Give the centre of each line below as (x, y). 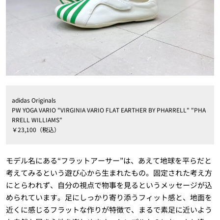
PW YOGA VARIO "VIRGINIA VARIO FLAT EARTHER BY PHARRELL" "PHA (109, 110)
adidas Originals (34, 100)
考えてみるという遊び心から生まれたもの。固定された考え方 (109, 173)
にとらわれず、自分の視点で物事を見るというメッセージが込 (109, 185)
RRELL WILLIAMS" (37, 120)
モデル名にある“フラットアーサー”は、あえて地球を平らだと (109, 161)
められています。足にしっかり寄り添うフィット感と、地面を (109, 197)
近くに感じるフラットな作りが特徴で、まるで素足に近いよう (109, 210)
